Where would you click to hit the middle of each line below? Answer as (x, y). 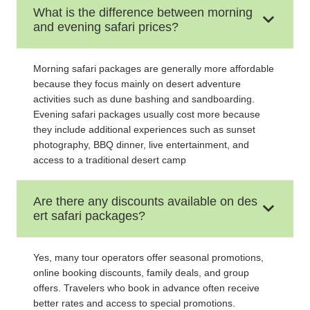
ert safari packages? (89, 216)
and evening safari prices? (106, 27)
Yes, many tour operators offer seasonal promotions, (148, 257)
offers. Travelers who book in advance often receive (146, 288)
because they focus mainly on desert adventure (137, 83)
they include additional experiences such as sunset (144, 129)
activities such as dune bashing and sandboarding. (144, 99)
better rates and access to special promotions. (134, 303)
